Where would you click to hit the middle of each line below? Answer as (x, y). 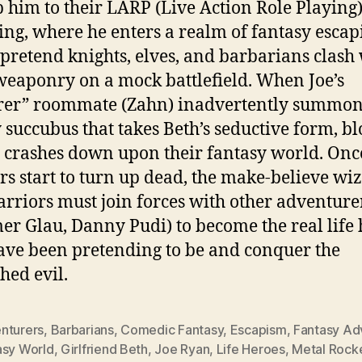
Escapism (258, 329)
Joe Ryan (182, 349)
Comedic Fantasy (172, 329)
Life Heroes (250, 349)
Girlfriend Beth (104, 349)
